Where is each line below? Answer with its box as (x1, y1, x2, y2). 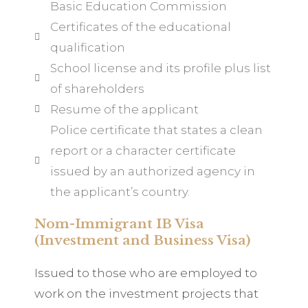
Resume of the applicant (49, 102, 199, 116)
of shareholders (49, 82, 144, 96)
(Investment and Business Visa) (34, 232, 250, 248)
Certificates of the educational (49, 20, 231, 34)
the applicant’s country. (49, 185, 190, 199)
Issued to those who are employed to (34, 266, 257, 280)
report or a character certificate (49, 144, 236, 157)
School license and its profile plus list (49, 61, 271, 75)
